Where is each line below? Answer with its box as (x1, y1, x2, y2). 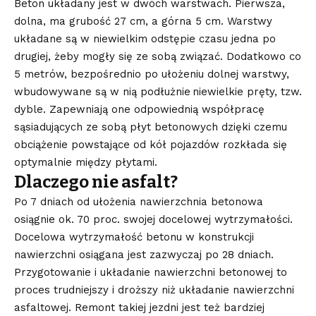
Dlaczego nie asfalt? (14, 171, 178, 192)
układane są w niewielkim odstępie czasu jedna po (14, 32, 276, 45)
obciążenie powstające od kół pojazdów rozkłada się (14, 138, 287, 151)
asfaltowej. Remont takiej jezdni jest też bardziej (14, 300, 265, 314)
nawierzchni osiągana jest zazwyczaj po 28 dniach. (14, 248, 281, 261)
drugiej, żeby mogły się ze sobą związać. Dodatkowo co (14, 49, 301, 63)
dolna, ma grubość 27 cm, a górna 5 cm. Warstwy (14, 14, 272, 28)
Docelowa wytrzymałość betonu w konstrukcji (14, 230, 254, 243)
